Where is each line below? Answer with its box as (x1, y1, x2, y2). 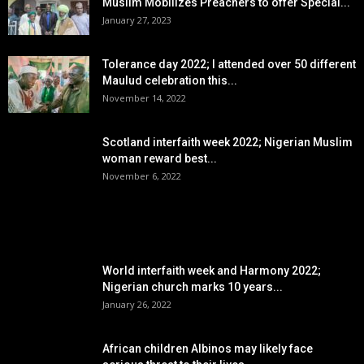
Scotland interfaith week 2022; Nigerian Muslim (102, 136, 353, 149)
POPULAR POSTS (18, 227, 135, 244)
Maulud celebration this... (102, 74, 237, 87)
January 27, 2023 (102, 14, 171, 26)
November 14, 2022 (102, 92, 186, 104)
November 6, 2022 (102, 170, 181, 182)
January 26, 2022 (102, 298, 171, 310)
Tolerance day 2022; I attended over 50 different (102, 58, 356, 71)
